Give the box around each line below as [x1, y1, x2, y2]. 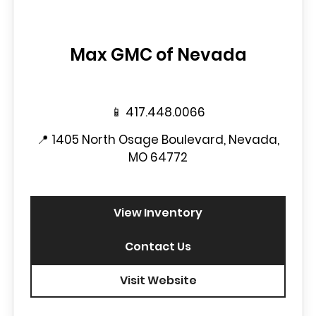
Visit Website [119, 272, 197, 288]
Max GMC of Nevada [69, 43, 247, 66]
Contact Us [125, 238, 191, 255]
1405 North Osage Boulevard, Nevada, [51, 131, 279, 148]
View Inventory [114, 205, 202, 221]
